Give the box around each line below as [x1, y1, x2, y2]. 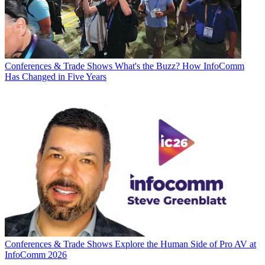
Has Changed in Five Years [5, 72, 106, 82]
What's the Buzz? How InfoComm [115, 61, 244, 72]
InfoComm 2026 [5, 250, 67, 260]
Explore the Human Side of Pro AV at [115, 239, 256, 250]
